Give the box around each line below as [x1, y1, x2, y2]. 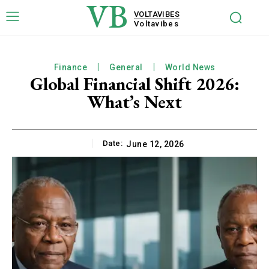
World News [165, 62, 216, 72]
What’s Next [87, 90, 182, 113]
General [109, 62, 143, 72]
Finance [53, 62, 87, 72]
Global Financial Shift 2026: [29, 72, 240, 95]
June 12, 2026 [126, 139, 184, 150]
